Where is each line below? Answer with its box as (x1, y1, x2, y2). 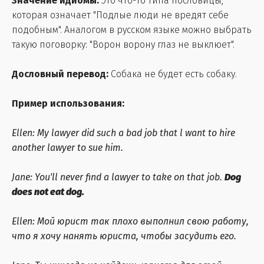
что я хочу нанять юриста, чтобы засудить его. (12, 230, 236, 242)
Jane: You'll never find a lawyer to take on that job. (12, 171, 225, 183)
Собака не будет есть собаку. (111, 68, 237, 80)
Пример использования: (12, 98, 124, 109)
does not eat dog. (12, 186, 84, 197)
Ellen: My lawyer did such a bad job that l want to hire (12, 127, 235, 138)
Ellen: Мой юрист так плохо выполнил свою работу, (12, 216, 249, 227)
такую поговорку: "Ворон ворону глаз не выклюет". (12, 39, 235, 50)
